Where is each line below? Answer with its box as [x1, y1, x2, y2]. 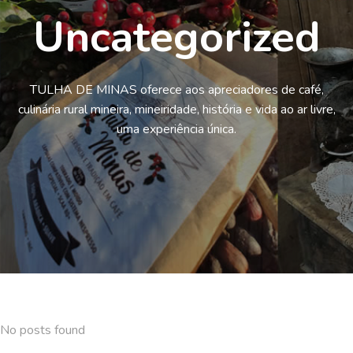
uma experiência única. [117, 121, 236, 138]
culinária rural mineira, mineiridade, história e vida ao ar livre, [17, 101, 336, 118]
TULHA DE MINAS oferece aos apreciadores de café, [29, 81, 324, 98]
